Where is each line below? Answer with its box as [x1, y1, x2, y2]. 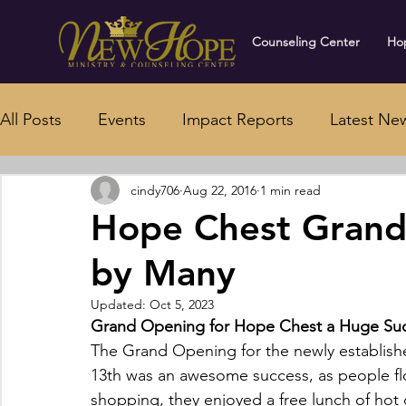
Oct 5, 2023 [150, 296, 214, 314]
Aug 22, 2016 [183, 181, 256, 198]
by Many [91, 251, 236, 295]
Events [98, 110, 146, 130]
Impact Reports [182, 110, 294, 130]
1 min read [260, 181, 321, 198]
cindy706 [130, 181, 179, 198]
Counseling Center [252, 34, 360, 50]
